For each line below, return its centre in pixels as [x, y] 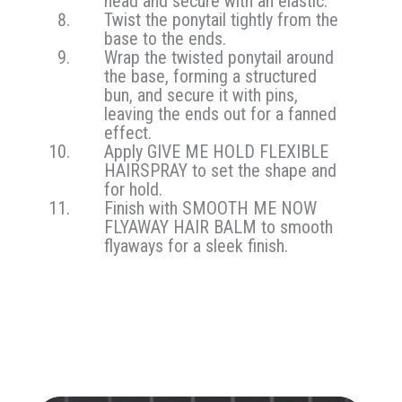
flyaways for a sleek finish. [197, 246]
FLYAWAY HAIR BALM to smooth [219, 227]
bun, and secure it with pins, [201, 96]
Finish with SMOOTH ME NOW [211, 209]
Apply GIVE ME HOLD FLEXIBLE [217, 152]
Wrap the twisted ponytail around [219, 58]
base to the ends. [166, 39]
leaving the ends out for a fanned [221, 114]
